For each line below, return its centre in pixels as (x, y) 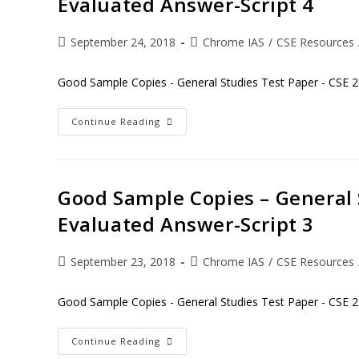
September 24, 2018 (123, 42)
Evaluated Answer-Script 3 (186, 224)
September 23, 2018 (123, 262)
